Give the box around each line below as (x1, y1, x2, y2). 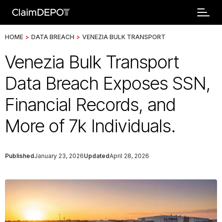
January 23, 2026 (34, 152, 84, 160)
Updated (84, 152, 110, 160)
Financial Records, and (5, 94, 176, 115)
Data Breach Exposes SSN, (5, 72, 211, 94)
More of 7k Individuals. (5, 115, 176, 137)
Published (5, 152, 34, 160)
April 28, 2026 (110, 152, 149, 160)
